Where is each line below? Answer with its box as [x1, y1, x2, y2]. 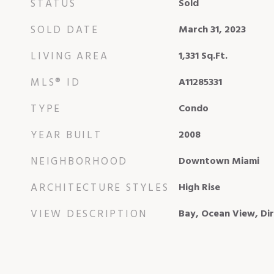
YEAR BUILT [31, 127, 102, 144]
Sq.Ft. [201, 48, 228, 64]
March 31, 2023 [178, 21, 246, 38]
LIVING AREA [31, 48, 109, 65]
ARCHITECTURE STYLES [31, 179, 169, 196]
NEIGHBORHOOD [31, 153, 128, 170]
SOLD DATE [31, 21, 99, 39]
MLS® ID [31, 74, 81, 91]
